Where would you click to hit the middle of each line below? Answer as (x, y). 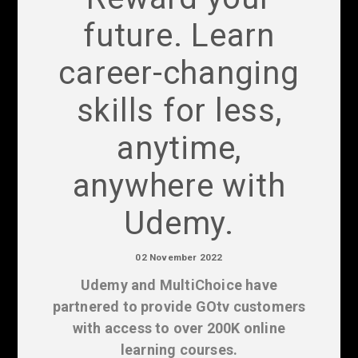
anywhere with (179, 185)
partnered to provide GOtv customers (179, 306)
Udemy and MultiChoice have (179, 284)
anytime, (179, 148)
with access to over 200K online (179, 328)
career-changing (179, 73)
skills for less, (179, 110)
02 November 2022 (179, 258)
